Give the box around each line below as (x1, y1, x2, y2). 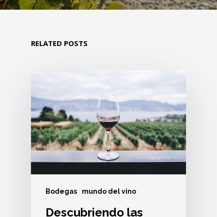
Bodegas (46, 187, 77, 196)
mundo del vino (82, 187, 136, 196)
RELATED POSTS (31, 38, 88, 48)
